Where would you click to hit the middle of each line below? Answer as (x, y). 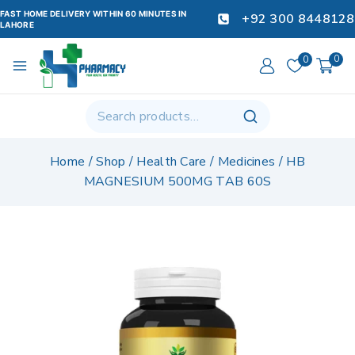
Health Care (172, 162)
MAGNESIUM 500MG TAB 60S (177, 182)
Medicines (246, 162)
